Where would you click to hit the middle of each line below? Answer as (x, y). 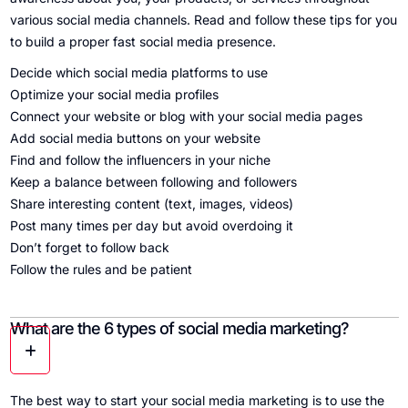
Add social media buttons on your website (135, 138)
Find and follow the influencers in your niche (140, 160)
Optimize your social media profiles (114, 95)
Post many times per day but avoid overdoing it (151, 226)
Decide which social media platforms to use (138, 73)
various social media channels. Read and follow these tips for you (203, 20)
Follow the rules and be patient (101, 270)
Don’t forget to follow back (89, 248)
